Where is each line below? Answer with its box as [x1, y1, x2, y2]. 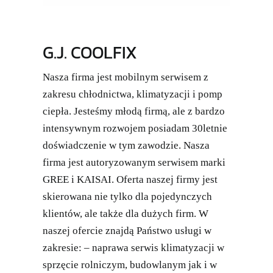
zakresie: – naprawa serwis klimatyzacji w [42, 242, 224, 254]
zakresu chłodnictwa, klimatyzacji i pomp [42, 88, 222, 101]
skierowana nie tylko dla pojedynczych [42, 191, 212, 203]
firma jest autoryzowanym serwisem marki [42, 157, 225, 169]
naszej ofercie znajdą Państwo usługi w [42, 225, 211, 237]
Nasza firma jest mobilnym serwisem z [42, 71, 208, 83]
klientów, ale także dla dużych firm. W [42, 208, 208, 220]
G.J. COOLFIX [42, 40, 137, 66]
